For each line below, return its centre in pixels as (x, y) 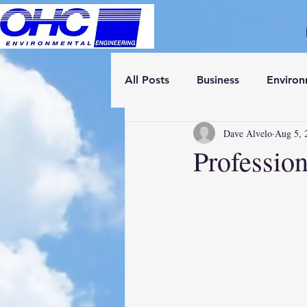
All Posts (147, 80)
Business (218, 80)
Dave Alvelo (248, 133)
